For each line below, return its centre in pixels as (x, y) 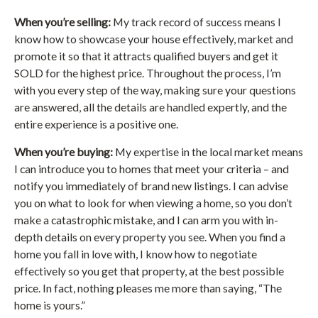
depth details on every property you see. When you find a (150, 237)
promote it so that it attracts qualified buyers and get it (146, 56)
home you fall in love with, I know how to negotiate (136, 254)
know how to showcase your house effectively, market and (154, 39)
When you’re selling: (62, 22)
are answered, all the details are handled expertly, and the (150, 107)
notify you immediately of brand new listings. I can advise (151, 186)
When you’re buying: (64, 152)
